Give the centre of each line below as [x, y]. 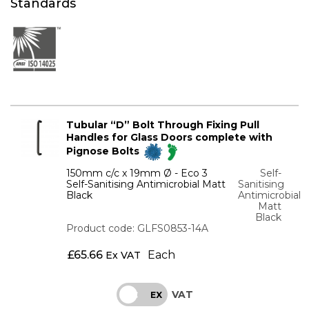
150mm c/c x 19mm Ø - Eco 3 [137, 173]
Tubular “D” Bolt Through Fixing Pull [163, 125]
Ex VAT [123, 256]
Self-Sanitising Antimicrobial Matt [146, 185]
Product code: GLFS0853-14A [138, 229]
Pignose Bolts [104, 151]
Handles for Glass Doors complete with [170, 138]
